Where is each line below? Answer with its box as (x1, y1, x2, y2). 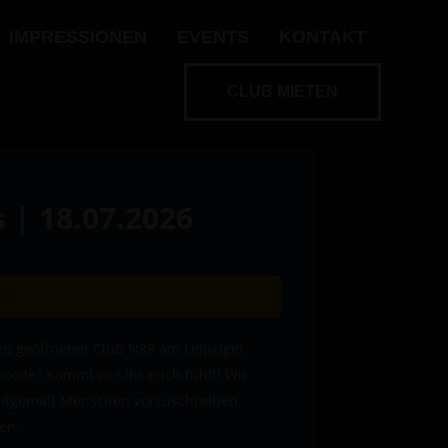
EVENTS (176, 26, 249, 47)
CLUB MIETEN (226, 83, 338, 100)
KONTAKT (278, 26, 366, 47)
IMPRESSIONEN (8, 26, 147, 47)
